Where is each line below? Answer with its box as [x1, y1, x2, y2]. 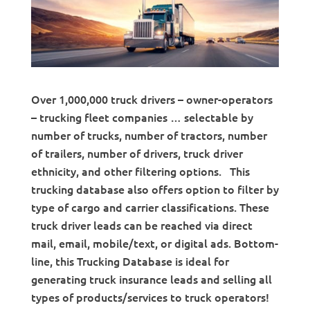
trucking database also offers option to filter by [30, 181, 279, 197]
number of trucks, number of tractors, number [30, 127, 267, 143]
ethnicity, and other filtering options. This [30, 163, 250, 179]
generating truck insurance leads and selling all [30, 271, 272, 287]
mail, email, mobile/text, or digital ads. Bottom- [30, 235, 278, 251]
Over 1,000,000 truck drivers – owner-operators [30, 91, 273, 107]
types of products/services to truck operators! [30, 289, 269, 305]
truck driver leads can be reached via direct [30, 217, 253, 233]
